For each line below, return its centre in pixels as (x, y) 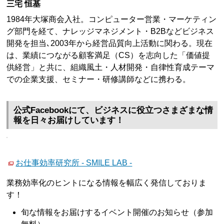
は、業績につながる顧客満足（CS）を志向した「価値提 (108, 55)
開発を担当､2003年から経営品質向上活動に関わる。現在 (110, 43)
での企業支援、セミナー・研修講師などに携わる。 (99, 79)
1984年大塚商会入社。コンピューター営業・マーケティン (112, 19)
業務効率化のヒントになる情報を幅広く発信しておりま (107, 182)
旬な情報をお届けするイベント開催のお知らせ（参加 (117, 212)
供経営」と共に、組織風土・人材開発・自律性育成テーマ (111, 67)
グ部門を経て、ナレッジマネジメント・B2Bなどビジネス (110, 31)
